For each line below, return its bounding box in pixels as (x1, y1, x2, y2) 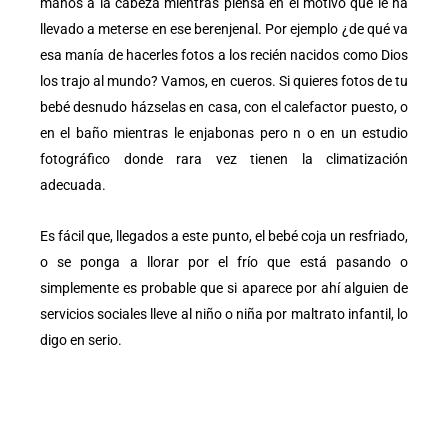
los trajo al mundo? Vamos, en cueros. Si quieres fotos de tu (40, 73, 408, 90)
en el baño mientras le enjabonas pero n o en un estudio (40, 125, 408, 142)
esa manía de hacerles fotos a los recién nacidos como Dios (40, 47, 408, 64)
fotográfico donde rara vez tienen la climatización (40, 151, 408, 168)
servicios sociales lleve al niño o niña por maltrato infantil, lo (40, 305, 408, 322)
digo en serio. (40, 331, 122, 348)
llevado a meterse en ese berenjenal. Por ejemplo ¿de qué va (40, 21, 408, 38)
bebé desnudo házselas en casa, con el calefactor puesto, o (40, 99, 408, 116)
